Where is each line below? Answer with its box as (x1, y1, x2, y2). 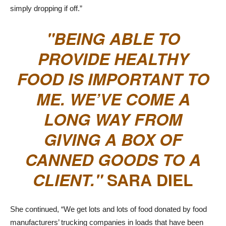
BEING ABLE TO (53, 27, 180, 50)
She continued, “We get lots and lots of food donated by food (10, 205, 207, 214)
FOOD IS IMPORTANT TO (17, 67, 209, 91)
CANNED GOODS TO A (25, 148, 201, 172)
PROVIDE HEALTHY (37, 47, 189, 71)
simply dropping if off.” (10, 4, 82, 13)
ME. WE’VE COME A (36, 87, 190, 111)
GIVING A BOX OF (44, 128, 182, 151)
